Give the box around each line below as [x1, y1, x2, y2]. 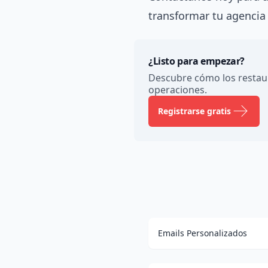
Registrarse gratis [158, 105, 231, 117]
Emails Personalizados [158, 227, 247, 239]
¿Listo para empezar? [148, 54, 245, 68]
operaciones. [148, 83, 207, 96]
